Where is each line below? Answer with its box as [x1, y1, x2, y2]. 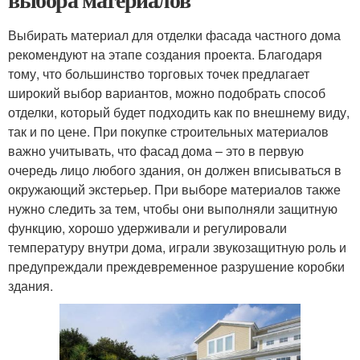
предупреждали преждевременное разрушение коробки [8, 256, 345, 276]
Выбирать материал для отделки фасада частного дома [8, 25, 341, 44]
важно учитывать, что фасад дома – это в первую [8, 141, 304, 160]
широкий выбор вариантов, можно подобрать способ [8, 83, 325, 102]
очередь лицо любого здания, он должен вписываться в [8, 160, 342, 179]
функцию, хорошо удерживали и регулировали [8, 218, 287, 237]
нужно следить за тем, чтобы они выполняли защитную [8, 198, 337, 218]
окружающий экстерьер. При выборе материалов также [8, 179, 341, 198]
